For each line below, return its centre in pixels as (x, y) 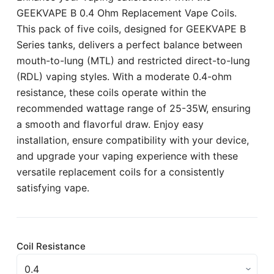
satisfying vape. (53, 188)
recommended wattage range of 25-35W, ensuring (133, 109)
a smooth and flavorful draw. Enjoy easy (110, 124)
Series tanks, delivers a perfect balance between (129, 45)
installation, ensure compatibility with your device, (132, 140)
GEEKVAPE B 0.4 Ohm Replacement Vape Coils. (126, 13)
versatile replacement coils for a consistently (120, 172)
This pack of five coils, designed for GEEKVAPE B (131, 29)
